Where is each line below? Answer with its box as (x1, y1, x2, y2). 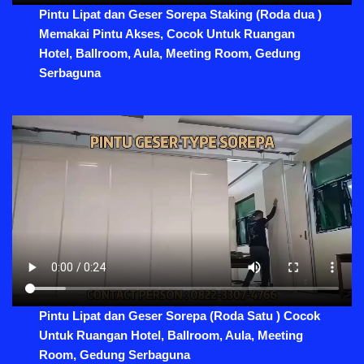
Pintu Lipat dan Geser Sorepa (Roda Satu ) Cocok (39, 309, 321, 323)
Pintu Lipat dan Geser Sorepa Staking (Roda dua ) (39, 7, 323, 22)
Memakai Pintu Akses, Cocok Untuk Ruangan (39, 27, 296, 41)
